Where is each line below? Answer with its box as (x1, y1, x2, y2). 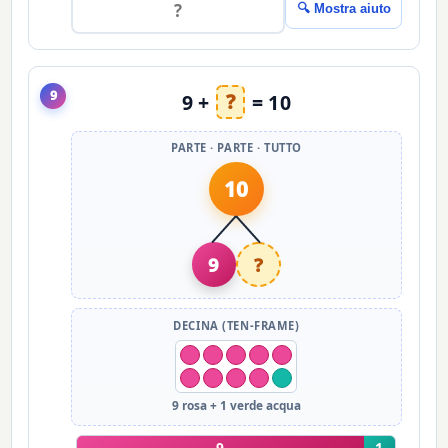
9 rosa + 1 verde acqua (171, 397, 301, 414)
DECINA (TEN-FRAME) (173, 317, 300, 333)
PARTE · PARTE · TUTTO (171, 140, 302, 156)
